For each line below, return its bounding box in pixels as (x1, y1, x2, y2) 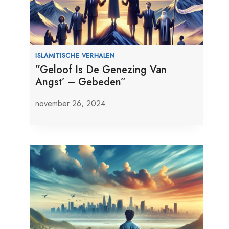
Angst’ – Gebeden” (35, 75, 126, 90)
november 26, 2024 (35, 98, 106, 110)
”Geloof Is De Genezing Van (35, 62, 167, 78)
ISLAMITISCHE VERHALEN (35, 51, 115, 60)
